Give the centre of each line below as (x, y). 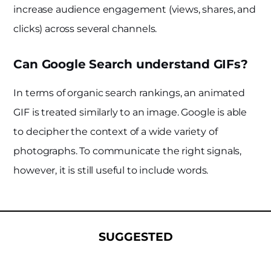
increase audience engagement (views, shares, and (135, 9)
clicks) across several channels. (85, 28)
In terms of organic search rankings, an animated (129, 93)
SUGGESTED (135, 237)
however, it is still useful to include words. (111, 170)
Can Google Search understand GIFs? (131, 64)
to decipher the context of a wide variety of (116, 131)
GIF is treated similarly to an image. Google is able (130, 112)
